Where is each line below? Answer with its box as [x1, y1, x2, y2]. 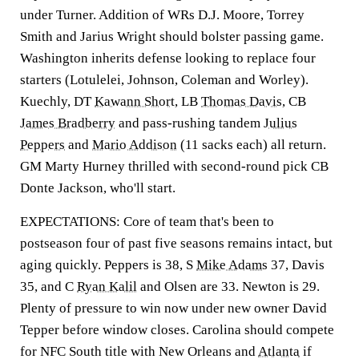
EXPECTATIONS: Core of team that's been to [20, 214, 274, 229]
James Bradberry [20, 115, 115, 131]
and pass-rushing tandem [115, 115, 264, 131]
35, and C [20, 279, 77, 294]
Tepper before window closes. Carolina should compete [20, 322, 334, 337]
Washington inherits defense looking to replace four [20, 50, 316, 66]
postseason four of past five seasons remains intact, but [20, 236, 333, 251]
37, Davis [268, 257, 325, 272]
